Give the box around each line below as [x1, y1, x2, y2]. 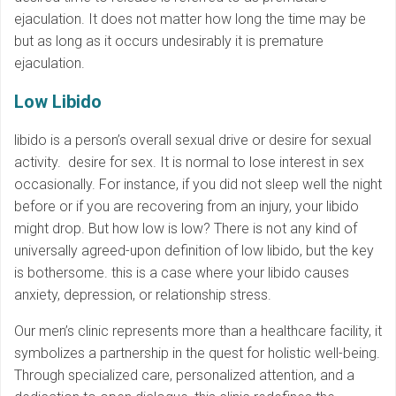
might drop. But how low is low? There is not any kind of [14, 220, 357, 238]
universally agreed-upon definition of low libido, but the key [14, 242, 374, 260]
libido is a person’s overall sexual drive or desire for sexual [14, 132, 371, 149]
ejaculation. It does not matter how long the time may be [14, 11, 366, 28]
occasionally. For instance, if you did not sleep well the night [14, 176, 382, 194]
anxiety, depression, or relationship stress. [14, 286, 271, 304]
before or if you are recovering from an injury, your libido [14, 198, 359, 216]
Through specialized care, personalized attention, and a [14, 367, 354, 385]
